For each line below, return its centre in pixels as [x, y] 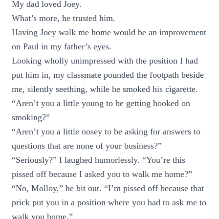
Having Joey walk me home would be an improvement [109, 32]
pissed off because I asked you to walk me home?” [102, 174]
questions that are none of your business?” [87, 146]
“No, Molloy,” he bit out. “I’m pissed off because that [108, 188]
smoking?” [31, 117]
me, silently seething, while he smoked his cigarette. [105, 89]
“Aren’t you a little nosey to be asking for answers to [106, 131]
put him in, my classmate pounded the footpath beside [108, 75]
